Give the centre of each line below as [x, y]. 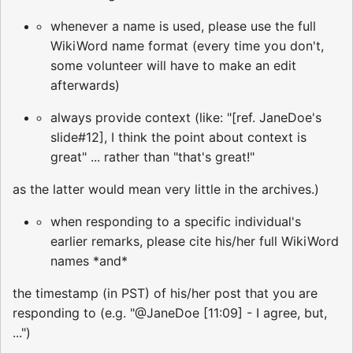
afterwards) [85, 85]
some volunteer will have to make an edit [173, 65]
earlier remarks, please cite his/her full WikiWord [195, 241]
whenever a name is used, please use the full [183, 26]
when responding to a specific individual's [176, 221]
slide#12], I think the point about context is [178, 137]
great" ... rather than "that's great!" [152, 156]
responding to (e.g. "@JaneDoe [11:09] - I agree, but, [170, 312]
